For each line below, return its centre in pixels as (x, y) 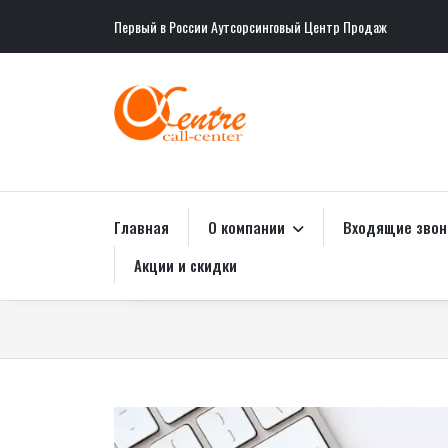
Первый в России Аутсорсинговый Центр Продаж (250, 26)
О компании (249, 227)
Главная (141, 227)
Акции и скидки (186, 265)
